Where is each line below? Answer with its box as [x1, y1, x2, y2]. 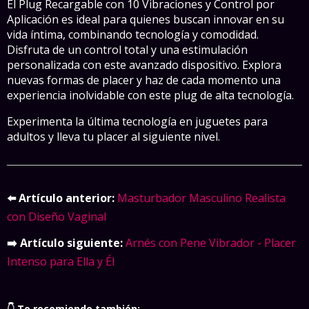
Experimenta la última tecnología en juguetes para [7, 113, 268, 129]
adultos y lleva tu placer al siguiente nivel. [7, 128, 220, 144]
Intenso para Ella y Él [7, 253, 114, 269]
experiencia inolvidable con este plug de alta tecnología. [7, 87, 294, 103]
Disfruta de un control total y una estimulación [7, 41, 248, 57]
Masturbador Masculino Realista [117, 190, 286, 206]
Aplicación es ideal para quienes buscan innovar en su [7, 11, 284, 27]
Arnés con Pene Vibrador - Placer [126, 235, 296, 250]
